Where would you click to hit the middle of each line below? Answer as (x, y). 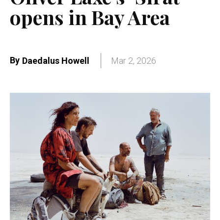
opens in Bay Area (90, 17)
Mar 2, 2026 (134, 61)
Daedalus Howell (56, 61)
